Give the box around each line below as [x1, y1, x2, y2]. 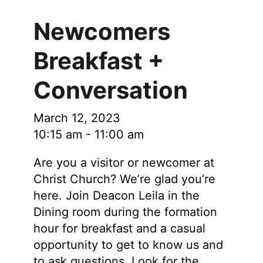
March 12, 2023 [33, 111, 120, 125]
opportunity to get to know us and [33, 238, 223, 252]
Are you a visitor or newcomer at [33, 156, 214, 170]
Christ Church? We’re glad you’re [33, 172, 215, 186]
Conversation [33, 76, 188, 104]
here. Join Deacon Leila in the [33, 188, 200, 203]
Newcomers [33, 17, 170, 46]
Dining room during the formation [33, 205, 217, 219]
